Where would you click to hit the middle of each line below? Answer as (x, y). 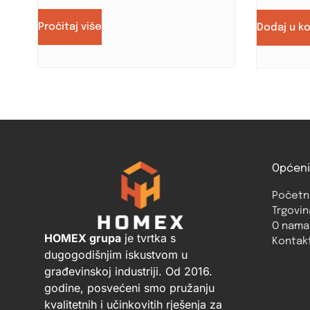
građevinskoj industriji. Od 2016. (128, 272)
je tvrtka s (148, 238)
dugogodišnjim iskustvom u (116, 255)
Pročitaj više (70, 27)
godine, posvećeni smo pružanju (129, 288)
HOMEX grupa (82, 238)
